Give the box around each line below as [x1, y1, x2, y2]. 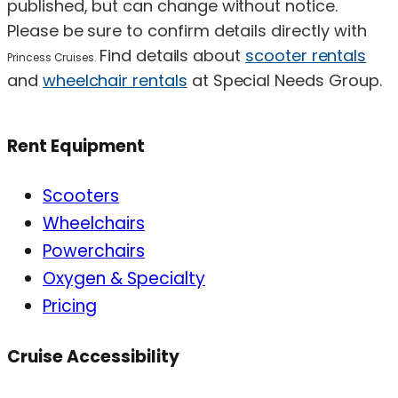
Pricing [43, 294, 97, 319]
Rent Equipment [7, 134, 145, 159]
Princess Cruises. [7, 49, 100, 65]
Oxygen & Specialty [43, 267, 205, 291]
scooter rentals [245, 44, 367, 67]
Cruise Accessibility [7, 344, 179, 369]
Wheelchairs [43, 211, 145, 236]
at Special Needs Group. [187, 68, 382, 92]
